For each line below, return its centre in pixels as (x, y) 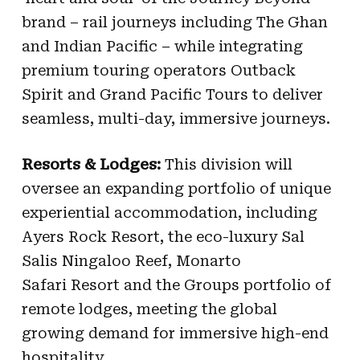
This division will (226, 164)
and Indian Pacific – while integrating (162, 46)
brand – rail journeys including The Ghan (174, 22)
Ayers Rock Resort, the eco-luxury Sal (163, 236)
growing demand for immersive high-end (175, 333)
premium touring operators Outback (158, 70)
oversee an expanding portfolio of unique (176, 188)
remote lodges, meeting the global (149, 309)
